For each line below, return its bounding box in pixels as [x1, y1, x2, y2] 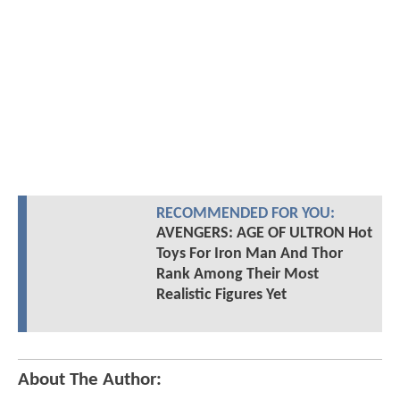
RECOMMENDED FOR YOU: [155, 206, 335, 222]
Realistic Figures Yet [155, 287, 287, 304]
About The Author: [18, 371, 162, 390]
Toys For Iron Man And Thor [155, 246, 343, 263]
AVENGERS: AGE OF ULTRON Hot [155, 225, 372, 243]
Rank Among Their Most [155, 266, 319, 284]
